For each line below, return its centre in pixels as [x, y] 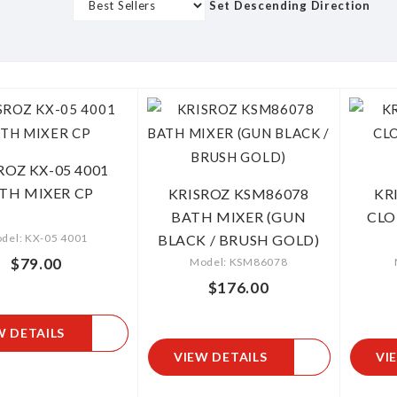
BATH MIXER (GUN [239, 217]
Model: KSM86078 [238, 262]
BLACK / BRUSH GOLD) [238, 240]
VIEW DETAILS [220, 357]
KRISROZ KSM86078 [238, 194]
